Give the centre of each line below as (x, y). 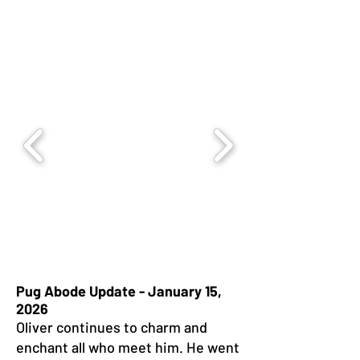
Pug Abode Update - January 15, (119, 291)
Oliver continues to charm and (112, 327)
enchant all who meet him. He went (128, 347)
